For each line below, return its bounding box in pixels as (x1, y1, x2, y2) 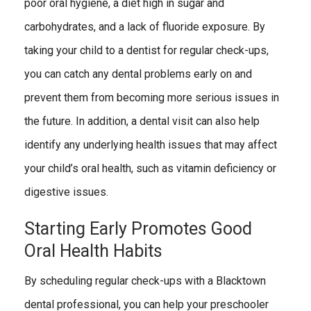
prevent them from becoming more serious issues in (24, 91, 279, 105)
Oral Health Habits (24, 241, 162, 262)
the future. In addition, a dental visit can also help (24, 115, 260, 128)
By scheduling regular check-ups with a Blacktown (24, 274, 266, 288)
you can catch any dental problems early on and (24, 67, 252, 81)
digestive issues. (24, 185, 108, 199)
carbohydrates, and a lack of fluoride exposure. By (24, 20, 265, 34)
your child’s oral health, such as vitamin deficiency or (24, 162, 276, 176)
